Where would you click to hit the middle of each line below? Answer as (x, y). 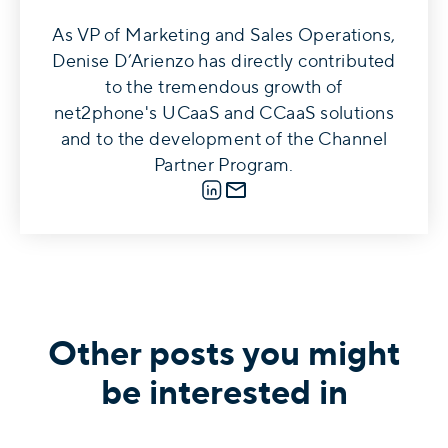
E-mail (260, 190)
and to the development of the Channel (224, 139)
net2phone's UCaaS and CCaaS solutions (224, 113)
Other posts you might (224, 353)
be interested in (224, 392)
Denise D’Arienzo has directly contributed (224, 61)
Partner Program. (224, 165)
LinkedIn (245, 190)
